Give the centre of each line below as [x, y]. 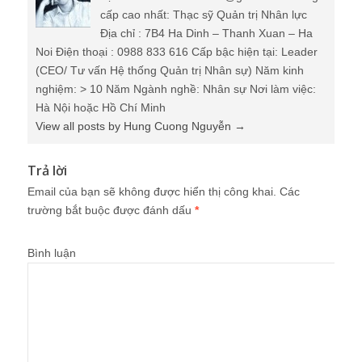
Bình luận [52, 253]
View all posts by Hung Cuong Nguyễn [135, 126]
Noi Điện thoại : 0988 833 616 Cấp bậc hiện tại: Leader [177, 52]
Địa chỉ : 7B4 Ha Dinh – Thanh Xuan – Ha [206, 33]
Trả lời [47, 170]
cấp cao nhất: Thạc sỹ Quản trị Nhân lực [204, 15]
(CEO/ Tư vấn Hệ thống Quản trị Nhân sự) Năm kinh [170, 70]
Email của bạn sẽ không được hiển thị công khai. [152, 192]
